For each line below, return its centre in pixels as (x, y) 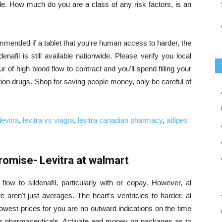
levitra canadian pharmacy (120, 120)
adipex (177, 120)
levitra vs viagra (48, 120)
